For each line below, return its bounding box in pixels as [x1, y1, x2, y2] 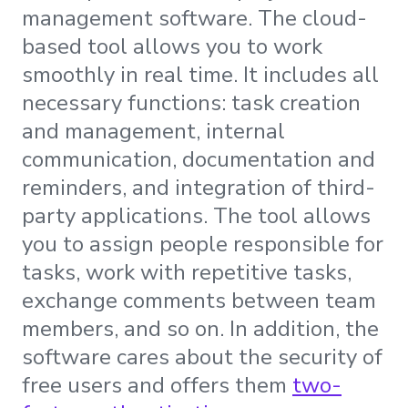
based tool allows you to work [22, 31, 322, 61]
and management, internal [22, 116, 285, 146]
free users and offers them [22, 370, 292, 400]
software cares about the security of [22, 342, 382, 372]
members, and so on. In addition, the [22, 313, 379, 343]
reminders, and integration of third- [22, 172, 375, 202]
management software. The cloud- [22, 3, 367, 33]
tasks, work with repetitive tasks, [22, 257, 352, 287]
